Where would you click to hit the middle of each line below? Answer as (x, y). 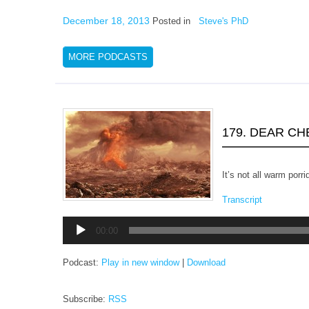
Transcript (242, 199)
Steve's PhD (223, 21)
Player (75, 234)
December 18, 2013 (106, 20)
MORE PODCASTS (108, 57)
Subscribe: (86, 299)
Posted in (174, 21)
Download (206, 262)
